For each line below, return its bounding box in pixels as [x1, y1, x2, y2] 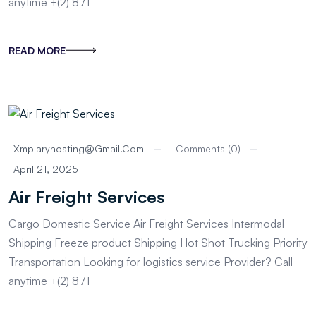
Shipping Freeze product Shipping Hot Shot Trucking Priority [8, 236, 308, 250]
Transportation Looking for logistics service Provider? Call [8, 255, 293, 269]
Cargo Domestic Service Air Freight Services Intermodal [8, 217, 284, 231]
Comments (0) [176, 142, 241, 155]
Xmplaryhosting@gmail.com [13, 142, 144, 155]
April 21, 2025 [13, 163, 78, 176]
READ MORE [8, 44, 66, 57]
